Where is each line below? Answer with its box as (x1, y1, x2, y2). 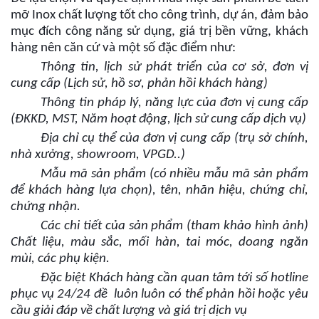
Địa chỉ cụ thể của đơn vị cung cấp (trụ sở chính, (41, 131, 308, 145)
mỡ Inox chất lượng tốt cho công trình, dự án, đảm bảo (11, 8, 308, 22)
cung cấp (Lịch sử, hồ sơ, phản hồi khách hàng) (11, 76, 268, 90)
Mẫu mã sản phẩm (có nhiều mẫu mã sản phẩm (41, 167, 308, 181)
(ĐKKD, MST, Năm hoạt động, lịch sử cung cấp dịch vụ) (11, 112, 306, 126)
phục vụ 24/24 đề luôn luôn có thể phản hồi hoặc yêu (11, 287, 308, 301)
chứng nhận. (11, 199, 80, 214)
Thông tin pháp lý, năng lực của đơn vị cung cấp (41, 95, 308, 110)
